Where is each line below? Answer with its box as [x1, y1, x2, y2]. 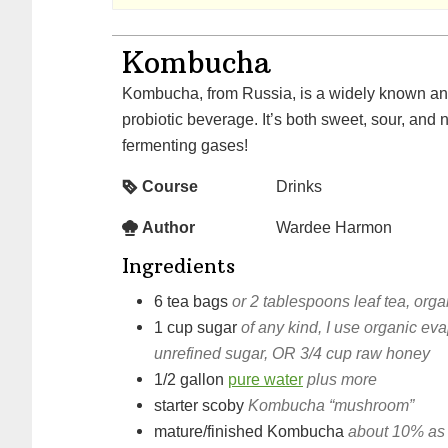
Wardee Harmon [276, 217, 392, 236]
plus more [307, 369, 377, 388]
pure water [228, 369, 303, 388]
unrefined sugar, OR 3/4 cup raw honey [154, 343, 430, 362]
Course [142, 176, 198, 195]
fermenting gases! [122, 135, 248, 154]
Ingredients [122, 253, 235, 278]
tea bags [167, 291, 232, 310]
